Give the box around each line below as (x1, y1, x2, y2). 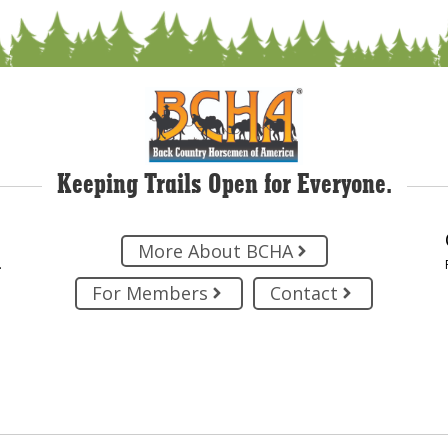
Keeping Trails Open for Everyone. (56, 173, 392, 200)
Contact (270, 281, 338, 306)
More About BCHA (137, 239, 293, 264)
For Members (92, 281, 208, 306)
